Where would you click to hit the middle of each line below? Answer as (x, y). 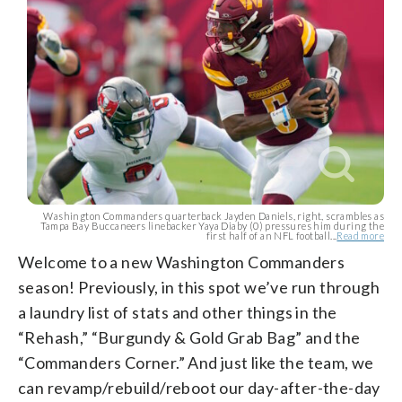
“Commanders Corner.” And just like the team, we (196, 362)
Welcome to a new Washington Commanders (182, 262)
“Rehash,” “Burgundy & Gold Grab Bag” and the (189, 337)
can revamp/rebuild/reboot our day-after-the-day (199, 387)
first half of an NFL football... (271, 235)
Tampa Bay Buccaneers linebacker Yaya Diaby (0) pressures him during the (212, 225)
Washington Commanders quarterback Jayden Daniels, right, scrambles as (214, 215)
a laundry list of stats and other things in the (178, 312)
